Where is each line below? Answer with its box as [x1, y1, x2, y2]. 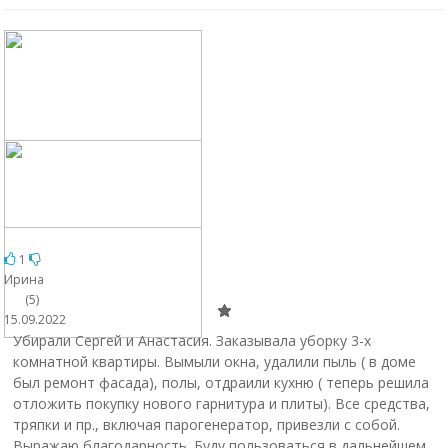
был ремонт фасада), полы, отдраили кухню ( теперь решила [12, 373, 429, 392]
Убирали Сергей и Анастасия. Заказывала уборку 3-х [12, 331, 371, 350]
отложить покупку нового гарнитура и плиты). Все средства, [12, 394, 430, 413]
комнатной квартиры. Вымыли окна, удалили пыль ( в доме [12, 352, 416, 371]
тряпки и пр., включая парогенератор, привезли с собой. [12, 415, 400, 434]
